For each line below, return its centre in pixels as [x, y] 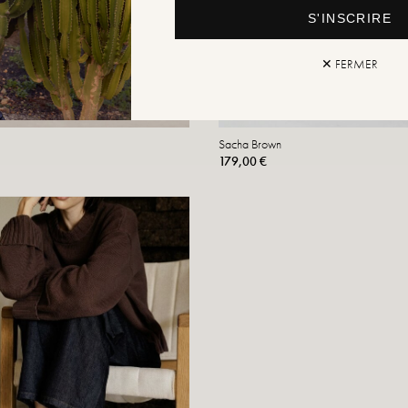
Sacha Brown [250, 144]
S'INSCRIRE [350, 18]
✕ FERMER [350, 63]
